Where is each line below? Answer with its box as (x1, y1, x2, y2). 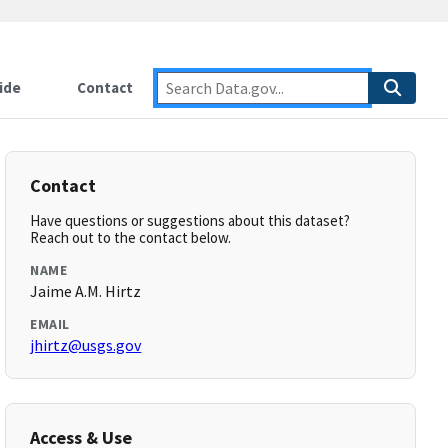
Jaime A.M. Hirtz (30, 281, 142, 301)
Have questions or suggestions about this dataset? (30, 211, 351, 230)
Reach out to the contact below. (30, 228, 232, 247)
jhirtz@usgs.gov (30, 335, 142, 355)
